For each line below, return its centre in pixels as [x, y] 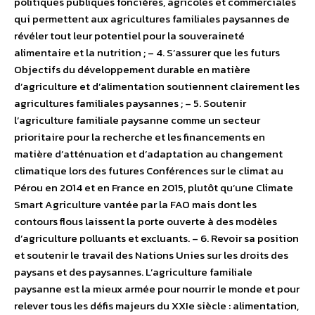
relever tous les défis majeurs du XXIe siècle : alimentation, [156, 305]
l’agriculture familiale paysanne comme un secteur [137, 120]
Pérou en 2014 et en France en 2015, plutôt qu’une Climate [154, 187]
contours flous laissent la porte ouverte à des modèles [146, 221]
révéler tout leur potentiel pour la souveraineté [129, 35]
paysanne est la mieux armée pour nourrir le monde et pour [157, 288]
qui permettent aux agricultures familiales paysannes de [152, 18]
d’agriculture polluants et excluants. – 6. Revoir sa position [156, 238]
